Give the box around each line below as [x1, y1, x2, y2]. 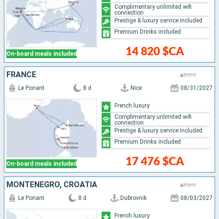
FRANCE [6, 70, 36, 80]
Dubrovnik [120, 195, 147, 202]
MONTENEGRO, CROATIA [6, 180, 97, 190]
